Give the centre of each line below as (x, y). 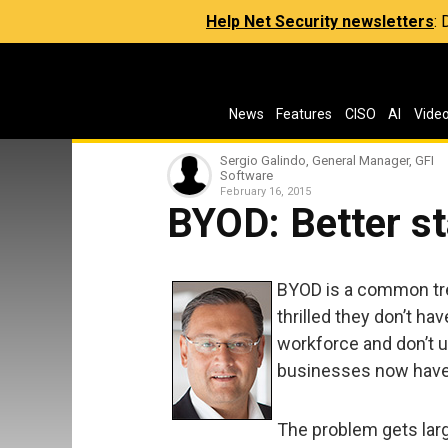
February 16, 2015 (265, 191)
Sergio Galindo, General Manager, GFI (327, 160)
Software (246, 175)
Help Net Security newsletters (320, 21)
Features (304, 114)
